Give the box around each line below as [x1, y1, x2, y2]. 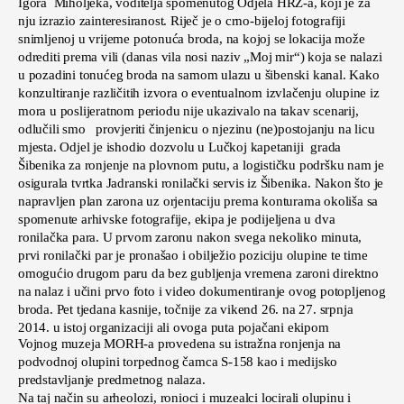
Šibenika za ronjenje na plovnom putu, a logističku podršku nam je [18, 158, 384, 173]
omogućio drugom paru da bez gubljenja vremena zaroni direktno [18, 266, 379, 281]
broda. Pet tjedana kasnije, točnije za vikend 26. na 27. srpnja [18, 302, 353, 317]
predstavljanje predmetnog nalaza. [18, 372, 206, 388]
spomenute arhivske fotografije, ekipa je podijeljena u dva [18, 212, 335, 227]
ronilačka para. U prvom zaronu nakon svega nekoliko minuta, [18, 230, 363, 245]
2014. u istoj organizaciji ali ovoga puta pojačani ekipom [18, 320, 329, 335]
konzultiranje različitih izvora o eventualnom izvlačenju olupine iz [18, 86, 380, 101]
